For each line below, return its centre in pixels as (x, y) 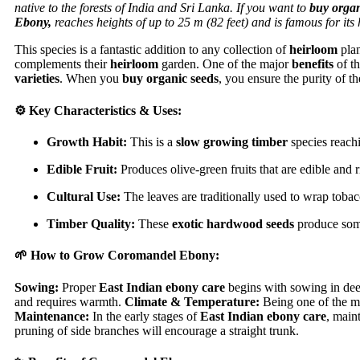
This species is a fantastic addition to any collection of (152, 49)
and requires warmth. (70, 301)
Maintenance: (52, 316)
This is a (151, 142)
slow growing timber (232, 142)
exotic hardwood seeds (233, 224)
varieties (37, 78)
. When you (91, 78)
